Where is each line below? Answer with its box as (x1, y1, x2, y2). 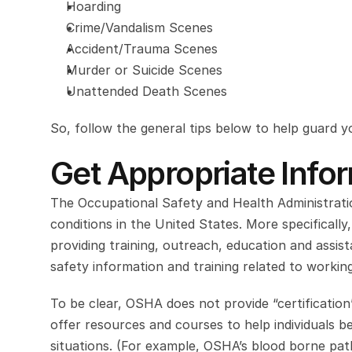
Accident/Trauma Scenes (66, 41, 218, 57)
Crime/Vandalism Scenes (66, 20, 213, 35)
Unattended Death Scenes (66, 83, 227, 99)
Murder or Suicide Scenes (66, 62, 222, 78)
